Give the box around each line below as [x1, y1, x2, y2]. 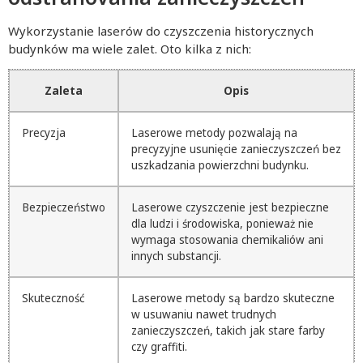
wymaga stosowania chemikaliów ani [131, 233, 323, 248]
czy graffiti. [131, 340, 187, 355]
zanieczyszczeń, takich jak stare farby [131, 323, 325, 339]
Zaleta [45, 83, 83, 99]
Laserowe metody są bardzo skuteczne [131, 291, 335, 306]
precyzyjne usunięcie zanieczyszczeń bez [131, 142, 341, 157]
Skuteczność [22, 291, 84, 306]
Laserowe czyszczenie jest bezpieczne [131, 200, 329, 216]
